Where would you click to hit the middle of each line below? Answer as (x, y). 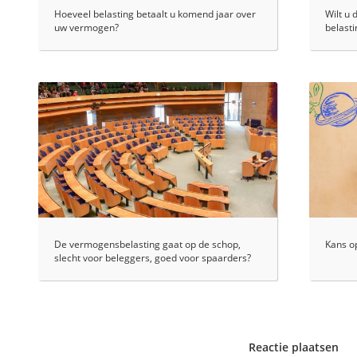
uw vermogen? (86, 28)
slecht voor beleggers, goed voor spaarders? (153, 258)
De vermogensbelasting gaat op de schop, (147, 245)
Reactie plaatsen (293, 347)
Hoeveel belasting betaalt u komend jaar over (155, 14)
